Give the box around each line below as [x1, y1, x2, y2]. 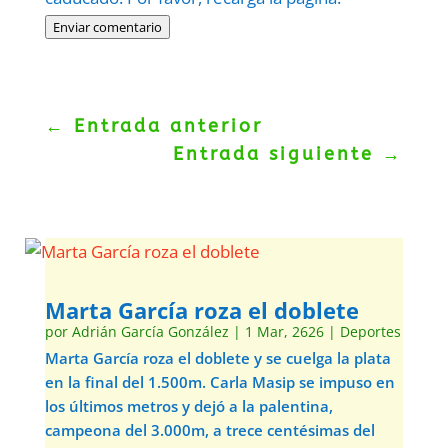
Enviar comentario [52, 17, 162, 36]
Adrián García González [71, 321, 229, 341]
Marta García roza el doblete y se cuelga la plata [44, 347, 391, 368]
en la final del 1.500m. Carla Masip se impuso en [44, 371, 395, 392]
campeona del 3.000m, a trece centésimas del [44, 419, 375, 440]
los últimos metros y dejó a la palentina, [44, 395, 333, 416]
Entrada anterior [73, 114, 263, 137]
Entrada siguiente [173, 142, 375, 165]
